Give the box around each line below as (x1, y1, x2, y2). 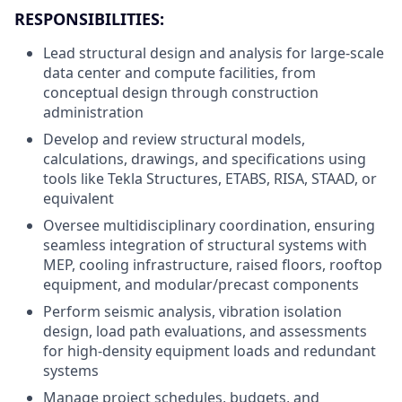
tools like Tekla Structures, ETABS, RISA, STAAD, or (43, 169, 377, 188)
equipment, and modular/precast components (43, 275, 359, 294)
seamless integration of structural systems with (43, 235, 367, 255)
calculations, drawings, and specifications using (43, 149, 366, 169)
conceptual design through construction (43, 83, 319, 102)
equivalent (43, 188, 114, 208)
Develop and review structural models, (43, 129, 305, 149)
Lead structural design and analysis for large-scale (43, 43, 384, 63)
